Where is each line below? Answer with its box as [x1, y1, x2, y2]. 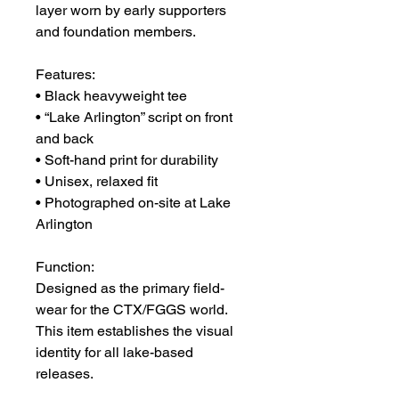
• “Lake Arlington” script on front [36, 109, 236, 126]
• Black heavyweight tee [36, 87, 187, 104]
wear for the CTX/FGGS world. [36, 301, 228, 318]
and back [36, 130, 94, 147]
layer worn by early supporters [36, 2, 230, 19]
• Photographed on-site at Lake [36, 194, 234, 211]
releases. [36, 365, 94, 382]
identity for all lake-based [36, 344, 197, 361]
